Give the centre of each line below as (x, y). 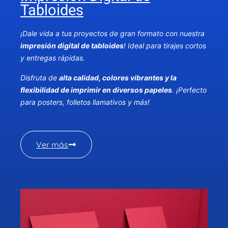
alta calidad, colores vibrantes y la (118, 77)
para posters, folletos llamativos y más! (87, 102)
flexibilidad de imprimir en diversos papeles (96, 90)
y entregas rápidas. (53, 58)
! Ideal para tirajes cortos (165, 46)
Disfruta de (40, 77)
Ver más (52, 145)
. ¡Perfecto (189, 90)
